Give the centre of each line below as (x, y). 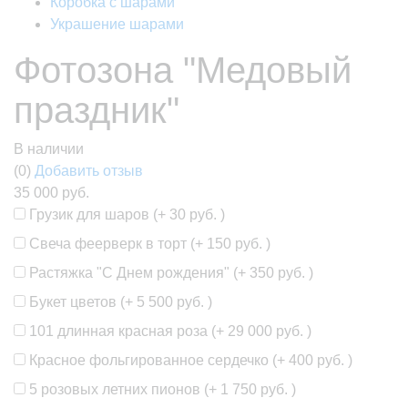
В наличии (49, 148)
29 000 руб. (265, 331)
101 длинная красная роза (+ (127, 331)
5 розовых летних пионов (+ (123, 389)
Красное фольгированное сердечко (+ (157, 360)
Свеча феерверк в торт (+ (116, 243)
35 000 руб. (51, 192)
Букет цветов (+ (81, 301)
